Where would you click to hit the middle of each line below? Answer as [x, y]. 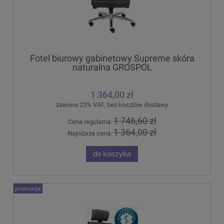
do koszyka [112, 153]
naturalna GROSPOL [112, 67]
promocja [28, 188]
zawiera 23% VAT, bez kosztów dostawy [112, 105]
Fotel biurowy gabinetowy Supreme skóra [112, 58]
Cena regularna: [90, 122]
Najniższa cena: [90, 133]
